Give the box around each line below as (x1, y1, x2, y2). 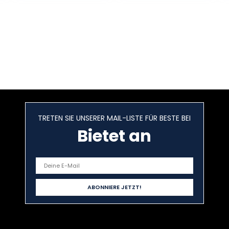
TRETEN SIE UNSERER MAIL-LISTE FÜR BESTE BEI (38, 113, 191, 124)
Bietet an (77, 124, 152, 148)
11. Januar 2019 (22, 9, 83, 21)
